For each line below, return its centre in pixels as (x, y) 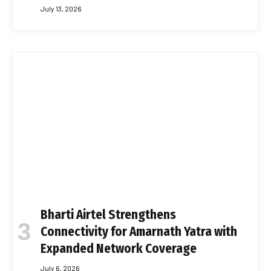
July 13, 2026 (61, 8)
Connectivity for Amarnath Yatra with (139, 232)
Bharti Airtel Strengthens (108, 215)
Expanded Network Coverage (119, 249)
